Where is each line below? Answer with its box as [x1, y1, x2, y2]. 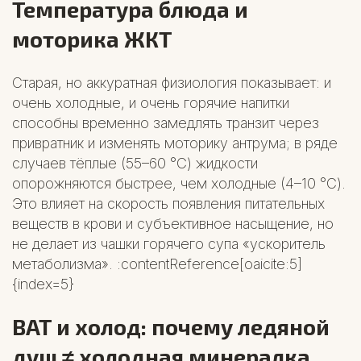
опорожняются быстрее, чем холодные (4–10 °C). [12, 174, 346, 192]
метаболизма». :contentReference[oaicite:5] [12, 255, 302, 272]
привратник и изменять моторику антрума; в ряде [12, 134, 338, 151]
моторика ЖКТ [12, 26, 172, 52]
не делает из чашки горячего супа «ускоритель [12, 234, 326, 252]
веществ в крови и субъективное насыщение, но [12, 214, 334, 232]
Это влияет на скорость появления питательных [12, 194, 325, 212]
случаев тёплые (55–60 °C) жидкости [12, 154, 258, 172]
